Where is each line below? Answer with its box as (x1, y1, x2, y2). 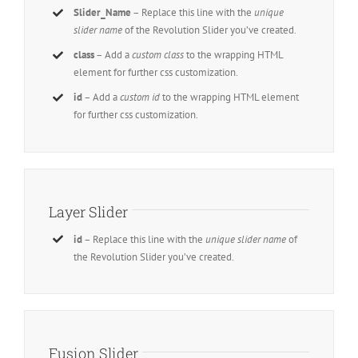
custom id (120, 90, 161, 105)
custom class (132, 48, 185, 62)
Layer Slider (49, 201, 128, 221)
